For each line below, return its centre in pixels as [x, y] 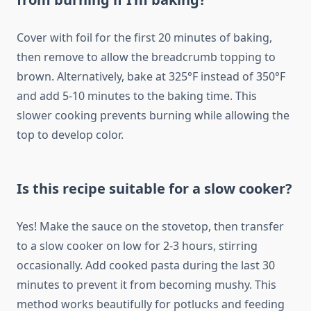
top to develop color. [70, 135]
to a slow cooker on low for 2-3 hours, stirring [137, 246]
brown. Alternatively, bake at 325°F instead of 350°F [151, 77]
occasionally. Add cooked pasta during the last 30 [146, 266]
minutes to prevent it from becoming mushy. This [146, 285]
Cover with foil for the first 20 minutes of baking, [144, 38]
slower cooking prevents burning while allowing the [153, 116]
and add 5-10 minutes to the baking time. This [137, 96]
